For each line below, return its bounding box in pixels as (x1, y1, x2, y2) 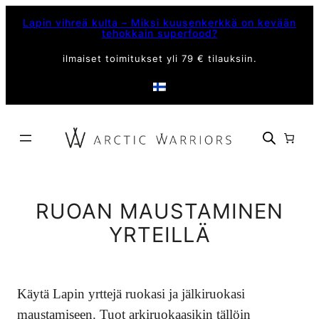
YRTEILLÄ (108, 221, 211, 247)
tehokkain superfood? (101, 27, 218, 39)
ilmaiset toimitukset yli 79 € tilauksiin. (62, 53, 257, 65)
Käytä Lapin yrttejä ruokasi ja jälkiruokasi (17, 286, 245, 301)
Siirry (5, 7, 29, 19)
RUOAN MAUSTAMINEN (36, 198, 283, 224)
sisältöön (5, 23, 44, 34)
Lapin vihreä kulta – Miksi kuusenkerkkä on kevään (23, 16, 296, 28)
